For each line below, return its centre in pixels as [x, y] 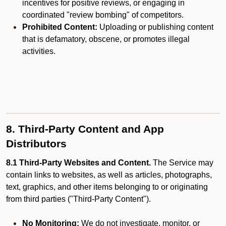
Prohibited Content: [60, 27]
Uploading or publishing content [155, 27]
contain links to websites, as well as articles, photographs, [109, 175]
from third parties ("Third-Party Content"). [78, 199]
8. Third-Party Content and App [85, 129]
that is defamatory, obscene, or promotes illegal [106, 39]
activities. [39, 51]
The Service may [182, 163]
